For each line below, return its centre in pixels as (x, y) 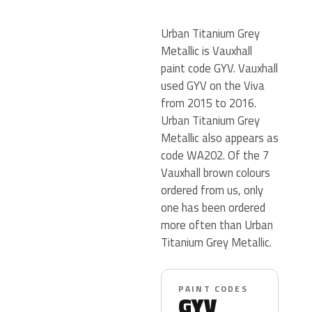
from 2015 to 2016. (209, 103)
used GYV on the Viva (213, 85)
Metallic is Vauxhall (206, 50)
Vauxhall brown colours (216, 172)
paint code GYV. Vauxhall (219, 68)
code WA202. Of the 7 (215, 155)
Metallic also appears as (220, 138)
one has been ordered (213, 207)
